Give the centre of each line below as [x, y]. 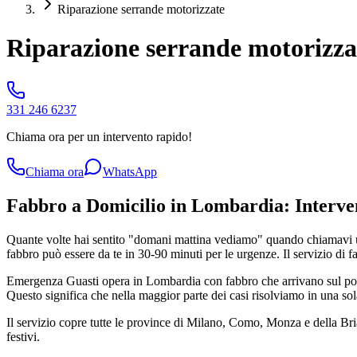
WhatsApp [130, 171]
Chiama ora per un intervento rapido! [99, 136]
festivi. [23, 336]
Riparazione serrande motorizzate [141, 9]
